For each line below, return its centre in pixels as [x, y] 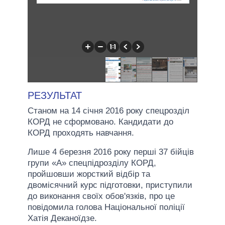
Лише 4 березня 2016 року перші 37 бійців [111, 152]
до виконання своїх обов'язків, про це [101, 196]
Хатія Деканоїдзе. [62, 218]
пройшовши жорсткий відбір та [89, 174]
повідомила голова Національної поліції [106, 207]
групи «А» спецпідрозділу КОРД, [92, 163]
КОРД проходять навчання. [81, 133]
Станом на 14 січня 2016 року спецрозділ [108, 110]
